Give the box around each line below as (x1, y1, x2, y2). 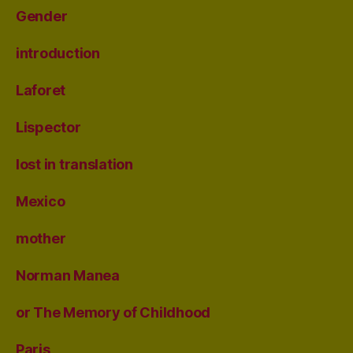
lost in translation (16, 155, 133, 173)
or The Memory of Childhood (16, 303, 210, 321)
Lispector (16, 118, 81, 136)
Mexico (16, 192, 65, 210)
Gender (16, 7, 68, 24)
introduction (16, 44, 100, 61)
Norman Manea (16, 266, 120, 284)
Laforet (16, 81, 66, 98)
